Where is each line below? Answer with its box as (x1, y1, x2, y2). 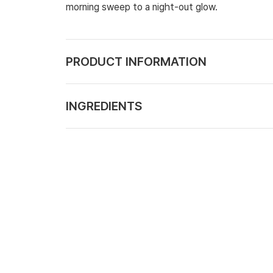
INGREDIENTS (65, 99, 142, 113)
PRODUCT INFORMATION (65, 54, 207, 69)
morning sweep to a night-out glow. (65, 1, 218, 13)
